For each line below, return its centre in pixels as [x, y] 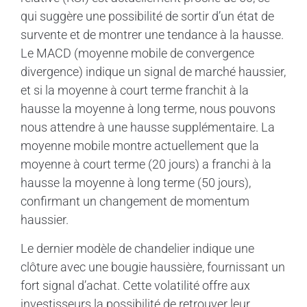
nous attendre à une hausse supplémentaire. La [148, 127]
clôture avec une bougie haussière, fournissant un [153, 267]
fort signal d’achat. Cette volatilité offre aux [135, 285]
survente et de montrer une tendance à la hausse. [152, 34]
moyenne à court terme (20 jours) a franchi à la [146, 164]
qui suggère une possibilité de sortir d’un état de [147, 16]
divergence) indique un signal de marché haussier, [153, 71]
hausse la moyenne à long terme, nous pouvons [148, 108]
